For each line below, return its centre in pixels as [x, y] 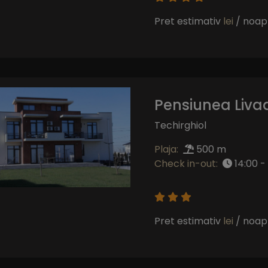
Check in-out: [186, 163]
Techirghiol [180, 125]
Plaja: [166, 149]
